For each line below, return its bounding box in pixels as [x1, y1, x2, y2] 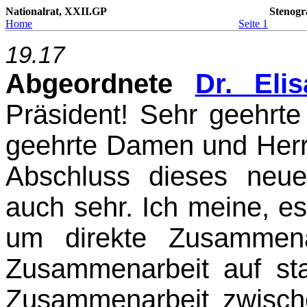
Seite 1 [238, 18, 268, 29]
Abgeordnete [5, 69, 195, 99]
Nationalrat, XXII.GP [5, 5, 107, 17]
